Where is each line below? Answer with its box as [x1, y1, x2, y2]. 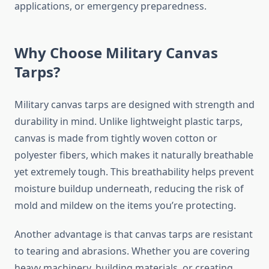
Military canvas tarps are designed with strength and [14, 98, 255, 112]
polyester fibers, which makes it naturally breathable [14, 148, 253, 162]
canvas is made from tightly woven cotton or [14, 131, 217, 145]
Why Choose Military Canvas [14, 43, 218, 63]
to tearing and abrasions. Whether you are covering [14, 244, 250, 258]
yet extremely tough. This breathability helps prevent [14, 165, 254, 179]
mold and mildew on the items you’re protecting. [14, 199, 236, 213]
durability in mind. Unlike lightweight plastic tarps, [14, 115, 243, 128]
